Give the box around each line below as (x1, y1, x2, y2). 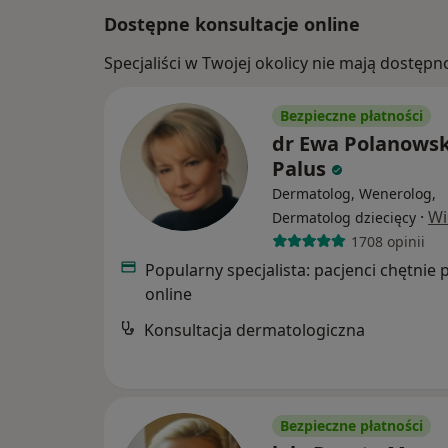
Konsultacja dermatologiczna (144, 319, 365, 342)
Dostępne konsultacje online (104, 12, 360, 37)
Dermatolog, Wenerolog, (272, 184, 436, 204)
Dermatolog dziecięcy (272, 208, 416, 228)
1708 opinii (350, 231, 425, 251)
